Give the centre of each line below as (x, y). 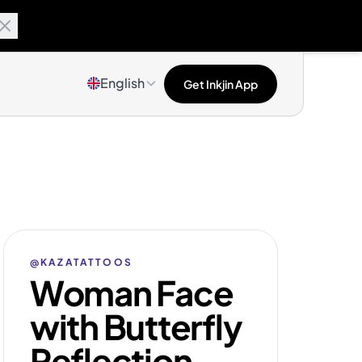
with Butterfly (136, 326)
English (122, 83)
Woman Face (132, 292)
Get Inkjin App (221, 84)
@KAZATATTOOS (81, 262)
